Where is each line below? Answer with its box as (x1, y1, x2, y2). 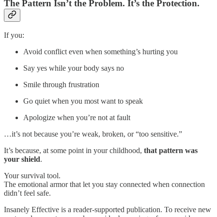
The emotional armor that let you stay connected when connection (4, 180, 205, 188)
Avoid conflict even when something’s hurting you (23, 47, 178, 56)
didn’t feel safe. (4, 188, 51, 197)
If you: (4, 31, 24, 39)
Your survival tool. (4, 171, 61, 180)
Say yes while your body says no (23, 63, 124, 72)
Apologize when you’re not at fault (23, 113, 130, 122)
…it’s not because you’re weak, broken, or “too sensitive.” (4, 129, 182, 138)
